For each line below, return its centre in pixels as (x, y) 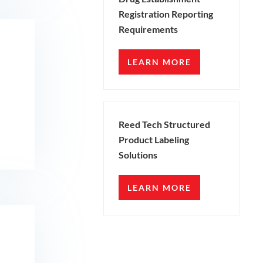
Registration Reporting (166, 14)
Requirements (148, 29)
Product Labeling (154, 140)
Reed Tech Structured (164, 124)
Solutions (138, 155)
